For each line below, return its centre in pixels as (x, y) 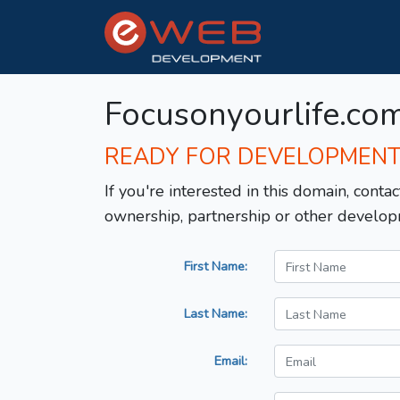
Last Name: (216, 314)
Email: (231, 361)
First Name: (216, 267)
